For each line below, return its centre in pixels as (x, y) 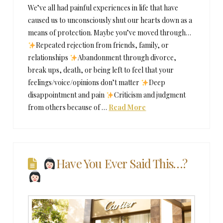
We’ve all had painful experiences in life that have (103, 8)
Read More (127, 108)
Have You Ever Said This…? (122, 163)
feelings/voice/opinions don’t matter (85, 83)
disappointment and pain (67, 95)
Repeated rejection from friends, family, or (103, 45)
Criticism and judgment (150, 95)
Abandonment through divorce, (127, 58)
